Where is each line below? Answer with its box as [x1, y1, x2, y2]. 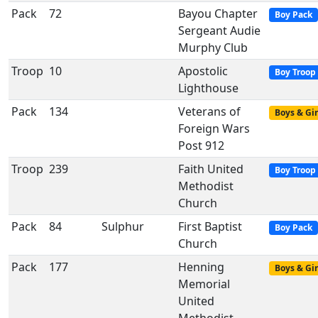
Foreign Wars [178, 121, 250, 136]
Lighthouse [178, 80, 238, 96]
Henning [178, 259, 224, 275]
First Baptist [178, 219, 242, 234]
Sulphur [102, 219, 144, 234]
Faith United [178, 161, 243, 177]
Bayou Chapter [178, 6, 258, 21]
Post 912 [178, 138, 224, 153]
